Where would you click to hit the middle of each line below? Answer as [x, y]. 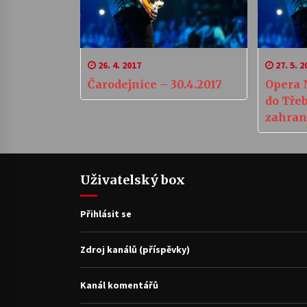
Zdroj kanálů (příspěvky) [135, 249]
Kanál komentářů [119, 285]
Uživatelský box [133, 180]
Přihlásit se [106, 213]
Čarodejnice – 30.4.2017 [155, 84]
